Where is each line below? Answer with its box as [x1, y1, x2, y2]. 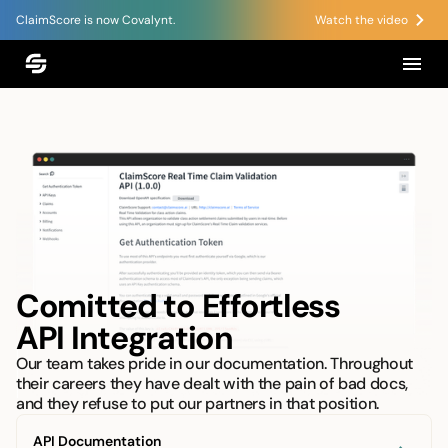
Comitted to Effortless [16, 284, 340, 327]
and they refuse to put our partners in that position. [16, 392, 380, 414]
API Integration [16, 316, 233, 359]
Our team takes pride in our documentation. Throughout [16, 352, 414, 374]
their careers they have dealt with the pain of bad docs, [16, 372, 409, 394]
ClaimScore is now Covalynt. [16, 11, 175, 28]
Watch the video [315, 11, 408, 28]
